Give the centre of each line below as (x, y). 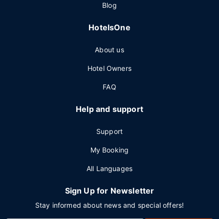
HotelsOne (109, 27)
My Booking (109, 150)
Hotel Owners (109, 68)
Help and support (109, 109)
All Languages (109, 168)
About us (109, 50)
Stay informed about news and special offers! (109, 205)
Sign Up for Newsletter (109, 191)
